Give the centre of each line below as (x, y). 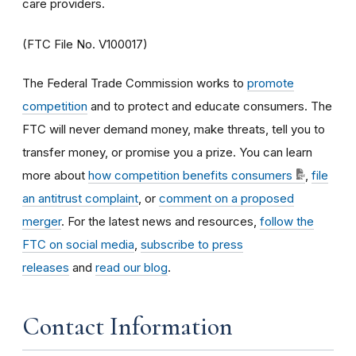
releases (46, 267)
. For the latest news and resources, (161, 221)
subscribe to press (192, 244)
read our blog (132, 267)
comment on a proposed (226, 198)
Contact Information (128, 326)
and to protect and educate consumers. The (210, 106)
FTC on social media (78, 244)
